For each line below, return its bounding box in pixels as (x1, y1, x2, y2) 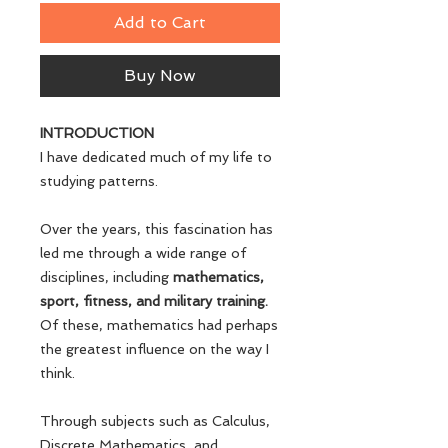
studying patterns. (40, 173, 158, 189)
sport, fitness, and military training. (40, 293, 268, 309)
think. (40, 365, 75, 381)
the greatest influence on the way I (40, 341, 269, 357)
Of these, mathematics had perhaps (40, 317, 278, 333)
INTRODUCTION (40, 125, 154, 141)
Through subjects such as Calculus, (40, 413, 270, 429)
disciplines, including (40, 269, 173, 285)
